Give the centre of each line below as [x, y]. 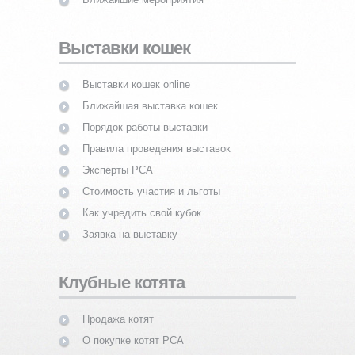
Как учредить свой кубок [142, 212]
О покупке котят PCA [133, 340]
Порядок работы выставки [145, 127]
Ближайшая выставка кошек [150, 105]
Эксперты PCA [118, 170]
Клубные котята [122, 282]
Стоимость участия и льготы [151, 191]
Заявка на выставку [130, 234]
